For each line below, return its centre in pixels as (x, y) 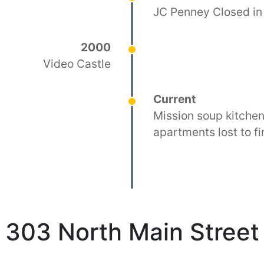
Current (175, 99)
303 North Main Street (132, 232)
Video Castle (77, 64)
